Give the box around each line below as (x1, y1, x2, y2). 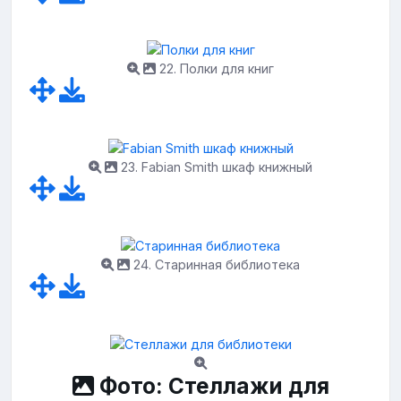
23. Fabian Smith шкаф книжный (117, 158, 312, 175)
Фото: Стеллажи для (93, 371, 329, 399)
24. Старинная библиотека (130, 257, 300, 273)
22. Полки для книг (156, 60, 274, 76)
